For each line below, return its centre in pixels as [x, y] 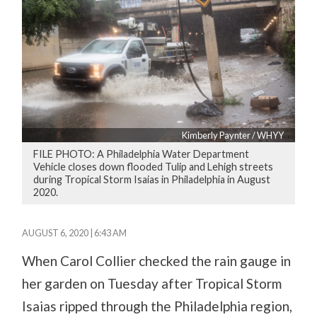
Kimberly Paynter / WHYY [232, 135]
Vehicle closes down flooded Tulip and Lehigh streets [154, 166]
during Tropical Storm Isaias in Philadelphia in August [152, 179]
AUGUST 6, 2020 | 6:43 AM [75, 232]
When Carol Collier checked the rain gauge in [157, 260]
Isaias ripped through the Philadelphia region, [157, 306]
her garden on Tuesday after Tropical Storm [152, 283]
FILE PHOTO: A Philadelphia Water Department [142, 154]
